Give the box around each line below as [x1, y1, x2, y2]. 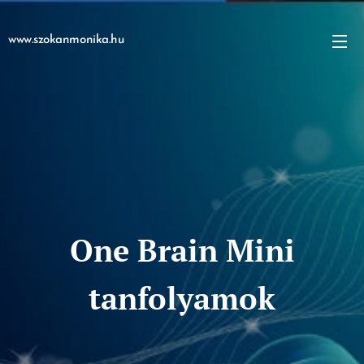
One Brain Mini [69, 230, 295, 271]
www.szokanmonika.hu [8, 34, 124, 46]
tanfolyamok [89, 278, 275, 318]
